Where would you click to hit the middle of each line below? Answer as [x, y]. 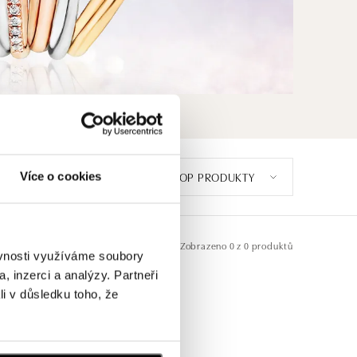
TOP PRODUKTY [214, 177]
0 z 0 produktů [260, 245]
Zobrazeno [203, 245]
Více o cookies [61, 176]
